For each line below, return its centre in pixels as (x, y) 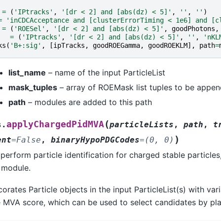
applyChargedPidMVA (55, 124)
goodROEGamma (116, 45)
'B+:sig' (25, 45)
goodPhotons (193, 28)
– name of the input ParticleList (105, 72)
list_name (27, 72)
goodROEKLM (167, 45)
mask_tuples (33, 87)
